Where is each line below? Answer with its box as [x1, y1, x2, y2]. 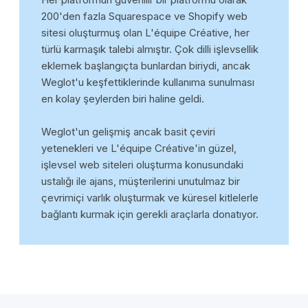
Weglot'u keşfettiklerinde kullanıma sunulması [41, 75, 254, 89]
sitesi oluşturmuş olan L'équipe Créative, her [41, 25, 250, 39]
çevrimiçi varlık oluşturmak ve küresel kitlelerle [41, 190, 258, 204]
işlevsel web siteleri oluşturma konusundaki [41, 157, 243, 171]
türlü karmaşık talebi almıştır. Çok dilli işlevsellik [41, 42, 258, 56]
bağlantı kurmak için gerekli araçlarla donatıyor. [41, 207, 258, 221]
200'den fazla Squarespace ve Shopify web [41, 9, 247, 23]
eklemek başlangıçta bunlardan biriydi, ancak [41, 58, 250, 72]
